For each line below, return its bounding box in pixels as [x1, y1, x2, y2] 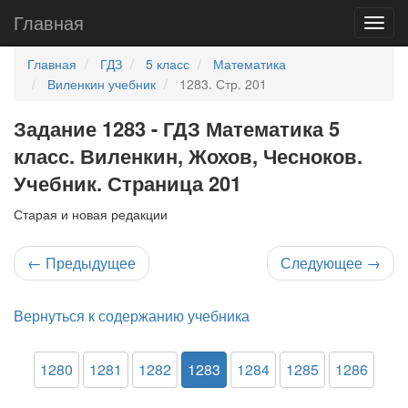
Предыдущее [42, 252, 136, 273]
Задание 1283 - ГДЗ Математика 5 [14, 114, 340, 143]
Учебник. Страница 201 [14, 168, 241, 198]
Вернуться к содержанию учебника [14, 305, 250, 326]
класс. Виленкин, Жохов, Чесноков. [14, 141, 362, 170]
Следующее [280, 252, 366, 273]
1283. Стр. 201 [179, 75, 267, 93]
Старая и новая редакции [14, 205, 168, 223]
